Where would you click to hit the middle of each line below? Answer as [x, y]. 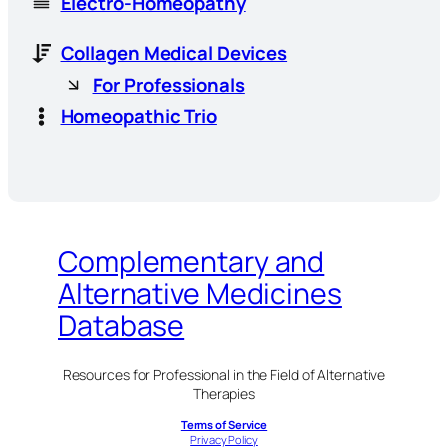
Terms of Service [224, 425]
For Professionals [168, 84]
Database [121, 325]
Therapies [224, 394]
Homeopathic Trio [138, 116]
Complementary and [191, 261]
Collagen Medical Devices [174, 53]
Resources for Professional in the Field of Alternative [224, 375]
